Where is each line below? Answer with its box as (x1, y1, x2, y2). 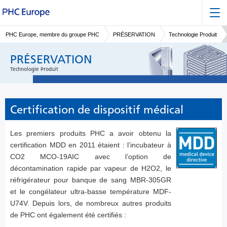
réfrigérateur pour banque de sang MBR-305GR (10, 176, 171, 184)
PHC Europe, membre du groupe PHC (6, 31, 99, 37)
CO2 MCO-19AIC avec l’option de (10, 153, 171, 161)
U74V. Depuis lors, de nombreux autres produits (10, 199, 171, 208)
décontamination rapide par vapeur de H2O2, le (10, 164, 171, 173)
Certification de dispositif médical (10, 103, 183, 117)
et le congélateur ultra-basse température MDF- (10, 187, 171, 196)
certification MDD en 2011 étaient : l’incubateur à (10, 141, 171, 149)
